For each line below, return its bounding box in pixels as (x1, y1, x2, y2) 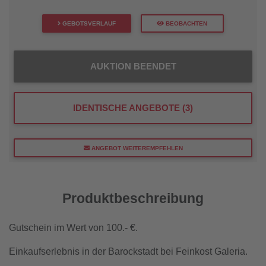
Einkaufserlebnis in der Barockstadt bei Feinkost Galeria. (9, 246, 248, 256)
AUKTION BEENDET (90, 61, 176, 72)
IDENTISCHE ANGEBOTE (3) (73, 103, 193, 113)
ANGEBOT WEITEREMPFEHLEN (89, 144, 183, 151)
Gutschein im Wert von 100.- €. (9, 222, 138, 233)
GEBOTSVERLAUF (60, 20, 116, 27)
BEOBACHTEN (164, 20, 208, 27)
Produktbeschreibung (62, 190, 204, 206)
